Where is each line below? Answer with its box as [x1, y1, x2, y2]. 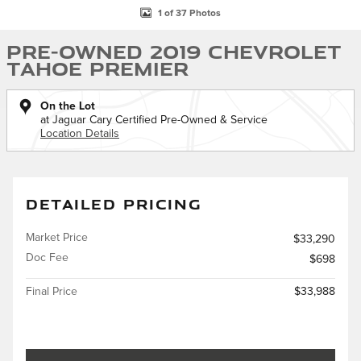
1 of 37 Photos [158, 8, 221, 19]
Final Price [26, 286, 77, 297]
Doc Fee [26, 252, 68, 263]
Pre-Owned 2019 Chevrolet [6, 38, 342, 64]
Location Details [40, 128, 119, 139]
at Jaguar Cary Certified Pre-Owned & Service [40, 114, 268, 126]
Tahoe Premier [6, 55, 189, 81]
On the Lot [40, 101, 95, 112]
